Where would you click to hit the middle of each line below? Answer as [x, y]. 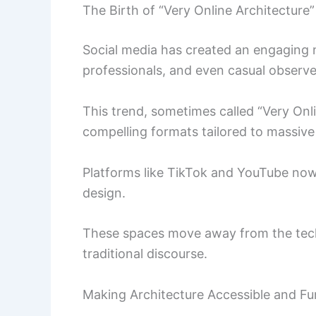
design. [104, 193]
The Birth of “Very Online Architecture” [199, 11]
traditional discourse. [145, 254]
